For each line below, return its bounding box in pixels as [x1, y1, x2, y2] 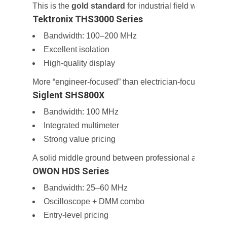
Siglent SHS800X [32, 90, 104, 100]
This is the [32, 2, 71, 10]
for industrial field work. [125, 2, 210, 10]
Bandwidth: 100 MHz [44, 107, 119, 116]
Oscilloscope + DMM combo [44, 197, 144, 206]
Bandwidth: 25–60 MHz [44, 183, 128, 192]
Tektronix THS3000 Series [32, 14, 143, 24]
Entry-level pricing [44, 211, 108, 219]
